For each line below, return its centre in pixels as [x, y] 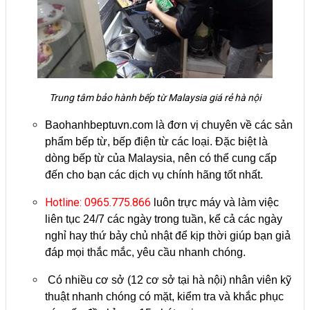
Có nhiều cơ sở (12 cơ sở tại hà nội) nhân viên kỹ [168, 280]
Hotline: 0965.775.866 [98, 202]
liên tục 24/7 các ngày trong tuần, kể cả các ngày [164, 219]
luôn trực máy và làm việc [215, 202]
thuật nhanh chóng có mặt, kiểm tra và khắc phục [164, 296]
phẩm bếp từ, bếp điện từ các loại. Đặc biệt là [156, 141]
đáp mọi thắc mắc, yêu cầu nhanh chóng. [145, 252]
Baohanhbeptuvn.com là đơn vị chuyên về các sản [169, 125]
